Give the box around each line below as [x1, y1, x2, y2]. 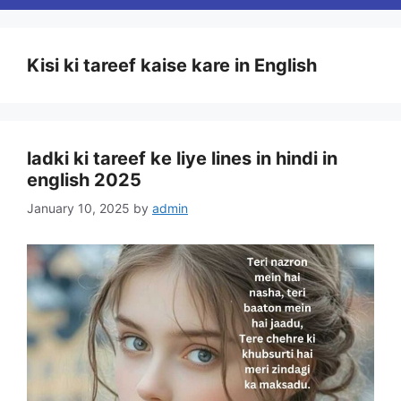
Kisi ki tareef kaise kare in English [27, 55, 317, 77]
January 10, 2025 [27, 200, 130, 217]
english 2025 [27, 169, 141, 192]
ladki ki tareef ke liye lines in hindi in [27, 148, 337, 170]
